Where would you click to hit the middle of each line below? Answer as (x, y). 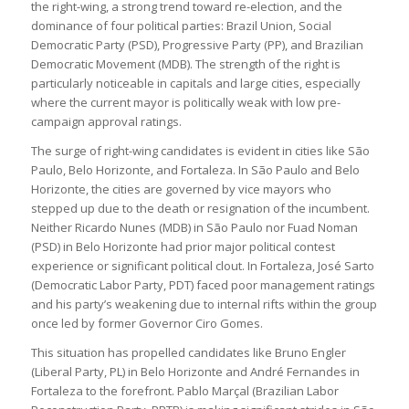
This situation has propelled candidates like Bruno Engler (188, 353)
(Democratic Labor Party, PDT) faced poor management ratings (203, 285)
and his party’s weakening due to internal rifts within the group (204, 304)
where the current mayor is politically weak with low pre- (185, 103)
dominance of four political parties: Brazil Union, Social (181, 26)
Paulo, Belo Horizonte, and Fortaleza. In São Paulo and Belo (195, 170)
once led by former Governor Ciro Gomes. (147, 324)
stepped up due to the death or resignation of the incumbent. (200, 209)
